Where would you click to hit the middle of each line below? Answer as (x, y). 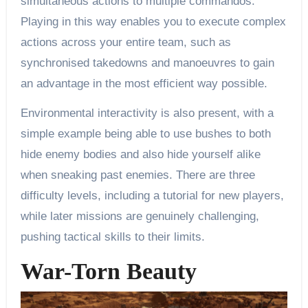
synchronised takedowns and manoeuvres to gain (147, 63)
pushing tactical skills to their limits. (112, 237)
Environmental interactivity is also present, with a (147, 113)
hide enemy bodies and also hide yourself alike (140, 155)
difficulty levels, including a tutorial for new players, (152, 196)
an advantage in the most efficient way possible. (144, 84)
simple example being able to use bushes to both (145, 134)
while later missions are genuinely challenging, (140, 217)
